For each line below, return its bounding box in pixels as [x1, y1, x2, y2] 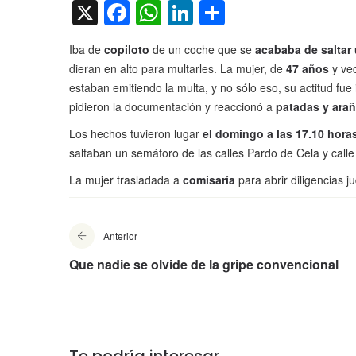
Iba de [69, 41, 104, 58]
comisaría [183, 172, 238, 188]
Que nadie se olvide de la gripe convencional [69, 255, 339, 274]
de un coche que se [153, 41, 255, 58]
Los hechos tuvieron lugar [69, 126, 203, 142]
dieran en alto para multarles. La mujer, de [69, 60, 286, 77]
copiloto [104, 41, 153, 58]
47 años [286, 60, 332, 77]
